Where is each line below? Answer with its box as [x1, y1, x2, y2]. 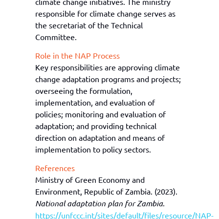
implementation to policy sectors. [35, 144, 151, 154]
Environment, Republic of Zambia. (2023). [35, 186, 177, 197]
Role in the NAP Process [35, 50, 120, 61]
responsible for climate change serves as [35, 8, 175, 19]
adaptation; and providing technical [35, 121, 156, 131]
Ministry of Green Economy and [35, 175, 145, 185]
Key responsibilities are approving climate [35, 62, 180, 72]
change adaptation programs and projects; [35, 74, 181, 84]
